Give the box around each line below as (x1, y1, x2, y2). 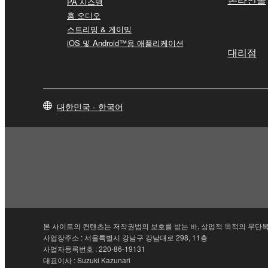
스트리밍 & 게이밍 (67, 23, 132, 35)
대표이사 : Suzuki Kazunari (43, 254, 130, 265)
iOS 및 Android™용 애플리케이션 (67, 36, 184, 48)
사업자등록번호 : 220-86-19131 (43, 243, 145, 254)
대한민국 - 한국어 (57, 100, 123, 112)
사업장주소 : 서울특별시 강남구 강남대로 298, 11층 (43, 232, 208, 242)
